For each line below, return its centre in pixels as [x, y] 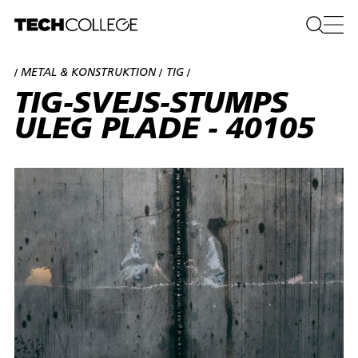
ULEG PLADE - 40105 [165, 131]
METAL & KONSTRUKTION [89, 73]
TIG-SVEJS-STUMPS [151, 105]
